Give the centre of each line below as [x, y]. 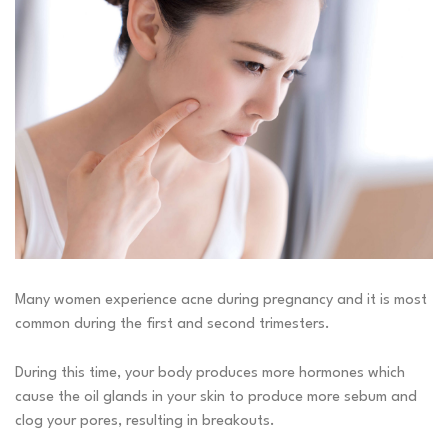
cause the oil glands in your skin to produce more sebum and [216, 398]
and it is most [380, 301]
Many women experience [98, 301]
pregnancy [298, 301]
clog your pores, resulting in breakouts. [145, 422]
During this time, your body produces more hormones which [210, 374]
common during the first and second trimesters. [172, 325]
